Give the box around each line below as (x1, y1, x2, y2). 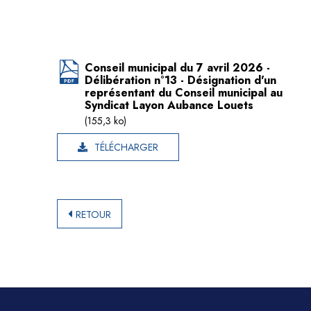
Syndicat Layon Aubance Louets (85, 97, 253, 113)
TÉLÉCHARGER (94, 140, 158, 154)
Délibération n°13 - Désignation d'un (85, 72, 276, 88)
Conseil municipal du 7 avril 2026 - (85, 60, 270, 76)
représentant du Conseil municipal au (85, 85, 283, 101)
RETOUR (76, 207, 112, 221)
